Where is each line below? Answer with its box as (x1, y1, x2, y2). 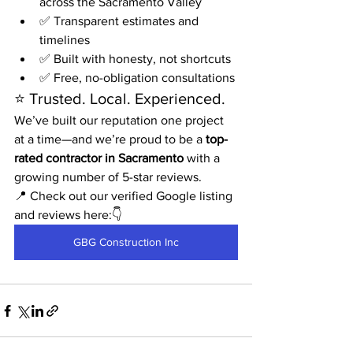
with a (184, 151, 223, 165)
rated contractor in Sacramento (14, 151, 184, 165)
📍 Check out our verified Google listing (14, 189, 236, 203)
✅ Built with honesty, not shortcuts (39, 52, 231, 65)
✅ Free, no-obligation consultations (39, 71, 235, 84)
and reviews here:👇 (14, 208, 135, 221)
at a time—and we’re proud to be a (14, 132, 206, 146)
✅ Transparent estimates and (39, 14, 202, 28)
